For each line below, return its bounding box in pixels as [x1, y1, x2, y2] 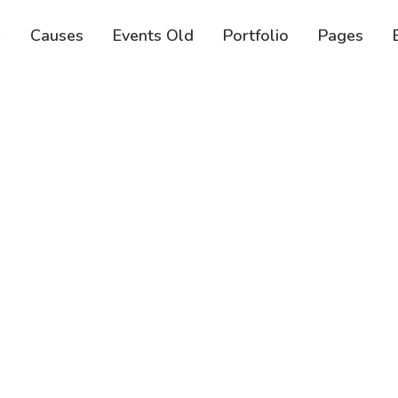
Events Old [113, 25, 194, 46]
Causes [30, 25, 84, 46]
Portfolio [223, 25, 289, 46]
